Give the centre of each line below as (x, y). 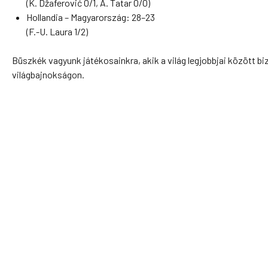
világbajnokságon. (48, 74)
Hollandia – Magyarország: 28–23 (91, 17)
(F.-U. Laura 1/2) (57, 31)
